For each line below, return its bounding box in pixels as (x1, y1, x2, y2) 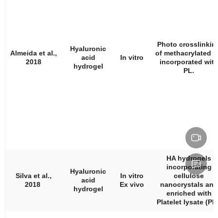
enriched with (166, 189, 212, 197)
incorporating (166, 163, 212, 171)
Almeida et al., (10, 49, 57, 57)
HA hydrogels (166, 154, 211, 162)
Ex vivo (119, 180, 144, 188)
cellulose (174, 171, 204, 180)
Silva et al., (16, 171, 52, 180)
